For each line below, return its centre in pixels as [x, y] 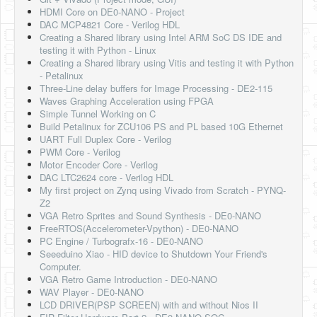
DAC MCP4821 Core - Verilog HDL [110, 25]
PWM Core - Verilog [80, 152]
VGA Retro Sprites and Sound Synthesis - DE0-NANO [150, 216]
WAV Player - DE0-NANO [92, 292]
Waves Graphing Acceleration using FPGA [127, 101]
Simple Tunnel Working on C [98, 114]
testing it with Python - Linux [98, 50]
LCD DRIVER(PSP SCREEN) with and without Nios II [149, 305]
